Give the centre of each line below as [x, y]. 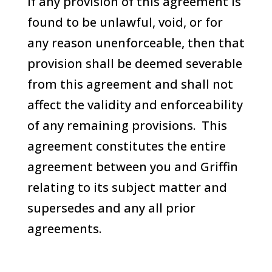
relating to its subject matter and [127, 187]
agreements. [64, 229]
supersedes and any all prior [111, 208]
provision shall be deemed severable [134, 63]
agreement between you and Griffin [132, 167]
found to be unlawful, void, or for [125, 22]
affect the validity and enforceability [135, 105]
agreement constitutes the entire [126, 146]
